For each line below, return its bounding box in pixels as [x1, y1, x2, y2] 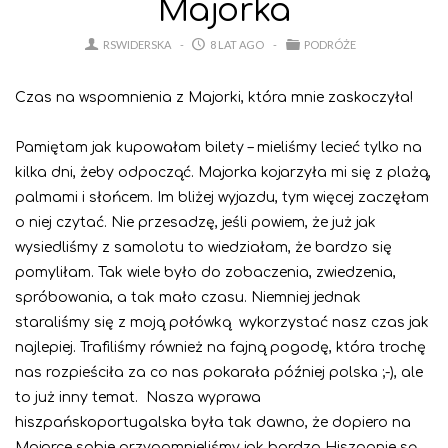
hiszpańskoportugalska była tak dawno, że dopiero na [15, 415, 411, 431]
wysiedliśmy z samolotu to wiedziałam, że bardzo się [15, 240, 392, 256]
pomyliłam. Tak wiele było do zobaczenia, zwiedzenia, [15, 265, 396, 281]
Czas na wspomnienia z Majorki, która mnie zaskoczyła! [15, 90, 413, 106]
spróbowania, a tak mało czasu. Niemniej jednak [15, 290, 361, 306]
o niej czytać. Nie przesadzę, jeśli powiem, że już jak [15, 215, 376, 231]
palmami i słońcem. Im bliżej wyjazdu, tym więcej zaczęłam [15, 190, 429, 206]
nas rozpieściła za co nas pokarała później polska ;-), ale [15, 365, 423, 381]
